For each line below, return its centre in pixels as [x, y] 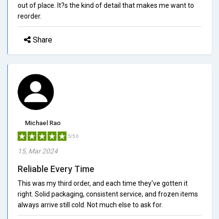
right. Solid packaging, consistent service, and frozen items [108, 194]
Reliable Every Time [56, 169]
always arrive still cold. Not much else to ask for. [90, 205]
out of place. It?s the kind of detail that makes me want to [106, 5]
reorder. [30, 16]
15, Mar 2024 [38, 151]
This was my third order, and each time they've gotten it [103, 183]
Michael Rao [43, 123]
